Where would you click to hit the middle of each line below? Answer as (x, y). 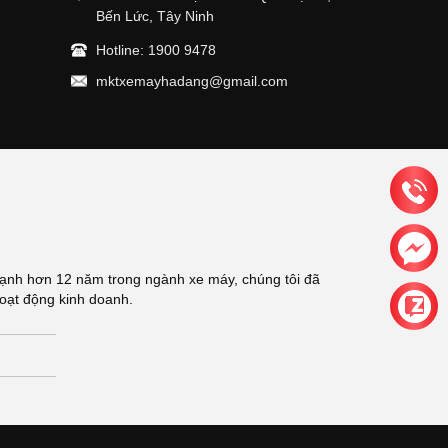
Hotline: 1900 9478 (156, 50)
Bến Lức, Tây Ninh (155, 16)
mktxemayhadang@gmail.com (192, 81)
